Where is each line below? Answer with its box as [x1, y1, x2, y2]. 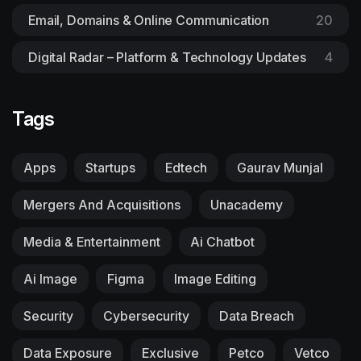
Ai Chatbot [190, 233, 255, 250]
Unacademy [210, 196, 283, 213]
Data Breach [219, 307, 294, 324]
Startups [85, 159, 135, 176]
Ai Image [23, 270, 77, 287]
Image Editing [174, 270, 256, 287]
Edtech [165, 159, 207, 176]
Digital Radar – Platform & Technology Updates [28, 48, 306, 65]
